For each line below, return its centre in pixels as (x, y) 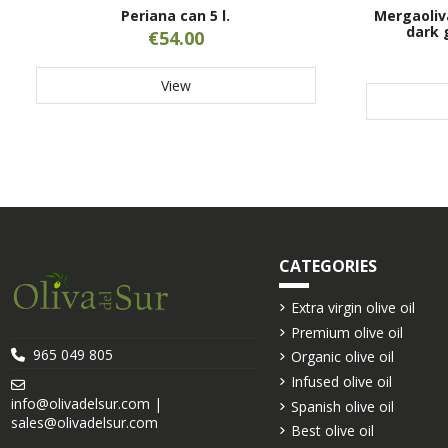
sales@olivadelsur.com (84, 422)
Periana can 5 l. (176, 15)
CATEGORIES (328, 265)
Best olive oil (333, 431)
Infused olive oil (342, 382)
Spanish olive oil (343, 406)
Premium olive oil (347, 332)
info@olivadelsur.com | (86, 403)
